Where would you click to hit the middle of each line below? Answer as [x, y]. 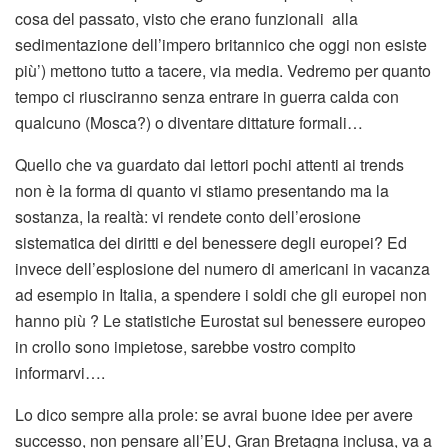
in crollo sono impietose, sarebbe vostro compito [185, 346]
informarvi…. [60, 372]
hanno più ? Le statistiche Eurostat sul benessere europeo [220, 320]
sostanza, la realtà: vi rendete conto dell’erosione [188, 216]
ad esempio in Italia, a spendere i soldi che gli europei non [221, 294]
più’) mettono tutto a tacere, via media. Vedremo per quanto [223, 70]
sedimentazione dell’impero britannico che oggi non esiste [221, 44]
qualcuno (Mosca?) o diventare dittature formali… [189, 122]
